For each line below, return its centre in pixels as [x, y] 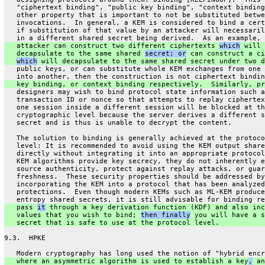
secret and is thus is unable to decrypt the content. [118, 122]
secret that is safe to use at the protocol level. [112, 222]
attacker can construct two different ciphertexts [112, 46]
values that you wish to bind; [72, 215]
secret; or [165, 53]
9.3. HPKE [25, 238]
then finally [165, 215]
